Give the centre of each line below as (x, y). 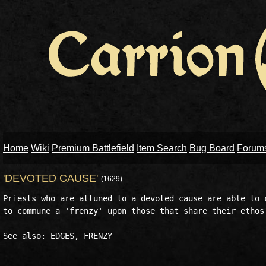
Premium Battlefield (93, 148)
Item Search (162, 148)
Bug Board (212, 148)
